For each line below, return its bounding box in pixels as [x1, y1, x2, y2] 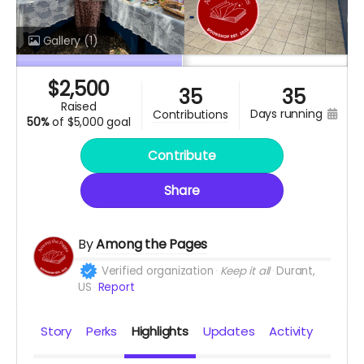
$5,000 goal [67, 114, 131, 131]
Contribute [147, 147, 217, 165]
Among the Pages [96, 235, 208, 254]
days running [258, 106, 326, 123]
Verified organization [101, 263, 214, 279]
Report [97, 279, 135, 296]
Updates [202, 323, 255, 340]
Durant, [276, 263, 315, 279]
